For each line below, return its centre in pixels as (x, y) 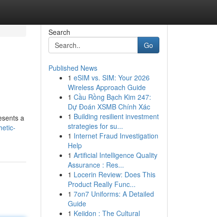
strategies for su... (95, 126)
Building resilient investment (116, 116)
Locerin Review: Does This (114, 174)
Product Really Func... (101, 184)
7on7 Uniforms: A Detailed (114, 194)
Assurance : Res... (96, 165)
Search (59, 32)
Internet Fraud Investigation (116, 136)
